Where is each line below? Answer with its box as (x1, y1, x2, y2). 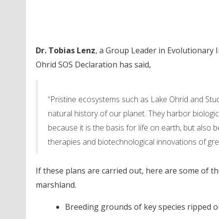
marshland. (35, 179, 76, 190)
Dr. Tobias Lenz (35, 45, 95, 56)
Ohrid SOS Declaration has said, (35, 59, 151, 70)
